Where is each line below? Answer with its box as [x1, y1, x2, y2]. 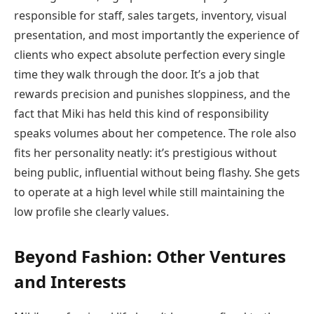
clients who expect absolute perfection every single [14, 46, 285, 62]
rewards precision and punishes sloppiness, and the [14, 86, 290, 102]
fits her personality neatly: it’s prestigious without [14, 144, 277, 161]
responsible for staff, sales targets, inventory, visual [14, 7, 287, 23]
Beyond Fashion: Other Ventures [14, 245, 286, 268]
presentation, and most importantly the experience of [14, 27, 299, 43]
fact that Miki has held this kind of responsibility [14, 105, 268, 121]
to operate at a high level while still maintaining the [14, 184, 285, 200]
